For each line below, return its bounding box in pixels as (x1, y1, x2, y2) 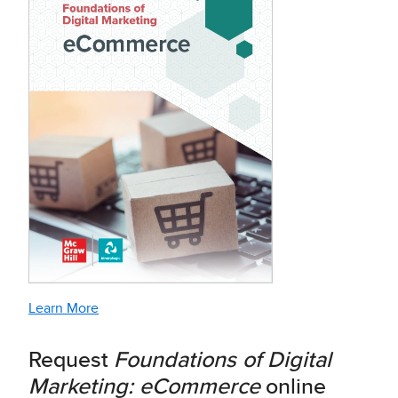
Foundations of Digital (114, 348, 331, 371)
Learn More (28, 300, 99, 315)
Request (28, 348, 114, 371)
